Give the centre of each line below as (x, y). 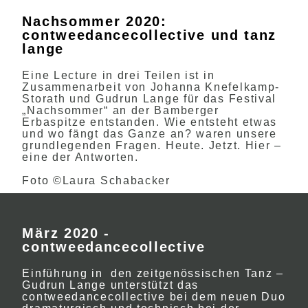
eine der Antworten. (80, 157)
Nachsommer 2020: (95, 21)
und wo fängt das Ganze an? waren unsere (150, 134)
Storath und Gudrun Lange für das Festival (150, 99)
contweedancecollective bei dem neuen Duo (154, 297)
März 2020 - (66, 233)
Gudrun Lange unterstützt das (111, 285)
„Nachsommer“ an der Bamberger (121, 110)
